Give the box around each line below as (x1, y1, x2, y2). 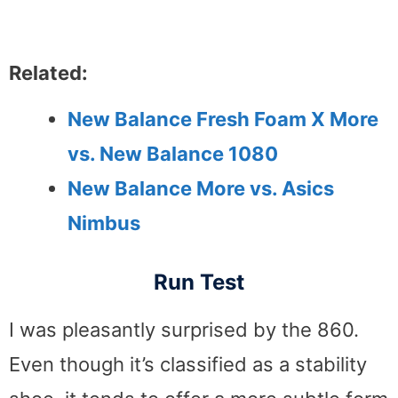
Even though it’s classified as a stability (9, 353, 367, 377)
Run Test (154, 269, 244, 296)
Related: (9, 60, 88, 84)
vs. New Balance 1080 (68, 142, 278, 166)
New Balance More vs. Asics (68, 177, 334, 201)
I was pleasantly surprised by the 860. (9, 318, 359, 342)
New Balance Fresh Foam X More (68, 107, 378, 131)
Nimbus (68, 211, 140, 235)
